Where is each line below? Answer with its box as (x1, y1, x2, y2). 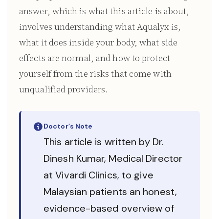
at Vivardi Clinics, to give (44, 169, 153, 181)
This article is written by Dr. (44, 135, 164, 148)
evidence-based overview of (44, 202, 175, 215)
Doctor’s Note (44, 122, 93, 131)
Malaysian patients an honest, (44, 185, 177, 198)
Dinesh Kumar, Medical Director (44, 152, 183, 165)
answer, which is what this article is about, (19, 5, 190, 17)
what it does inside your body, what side (19, 36, 178, 48)
